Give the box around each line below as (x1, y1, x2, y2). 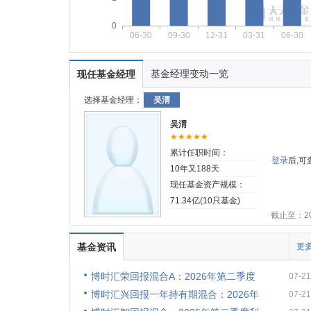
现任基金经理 (76, 69, 135, 80)
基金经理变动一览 (150, 68, 228, 79)
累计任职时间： (169, 148, 228, 158)
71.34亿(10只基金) (169, 196, 240, 205)
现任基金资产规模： (169, 180, 245, 190)
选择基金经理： (83, 95, 142, 105)
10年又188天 (169, 164, 219, 174)
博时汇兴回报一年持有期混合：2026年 (90, 289, 259, 300)
